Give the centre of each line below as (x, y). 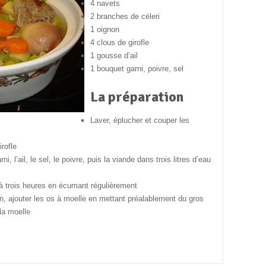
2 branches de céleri (125, 16)
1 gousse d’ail (114, 56)
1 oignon (104, 29)
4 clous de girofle (119, 42)
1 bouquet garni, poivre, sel (137, 69)
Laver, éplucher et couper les (140, 121)
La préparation (137, 97)
